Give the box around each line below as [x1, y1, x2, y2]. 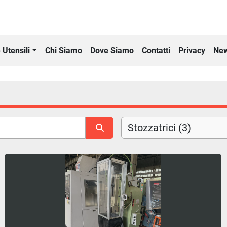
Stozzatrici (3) [128, 122, 191, 134]
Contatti [141, 45, 170, 55]
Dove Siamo [90, 45, 134, 55]
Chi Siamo [45, 45, 82, 55]
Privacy [178, 45, 205, 55]
